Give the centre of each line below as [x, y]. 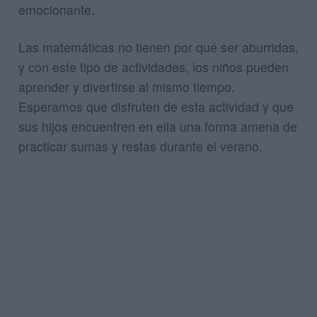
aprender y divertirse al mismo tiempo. [127, 87]
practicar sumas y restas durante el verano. [140, 146]
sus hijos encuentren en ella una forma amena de [158, 127]
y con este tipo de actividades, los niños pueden [154, 67]
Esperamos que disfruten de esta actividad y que [156, 107]
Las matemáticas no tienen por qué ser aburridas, [158, 47]
